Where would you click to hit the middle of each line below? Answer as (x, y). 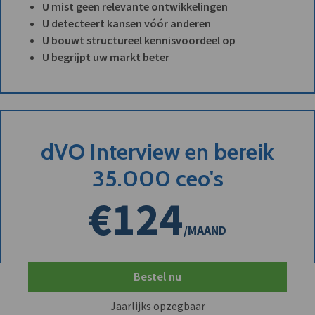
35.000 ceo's (157, 179)
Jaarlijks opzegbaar (157, 306)
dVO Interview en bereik (157, 152)
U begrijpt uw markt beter (106, 57)
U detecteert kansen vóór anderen (127, 24)
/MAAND (205, 231)
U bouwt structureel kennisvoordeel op (139, 40)
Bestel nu (157, 277)
